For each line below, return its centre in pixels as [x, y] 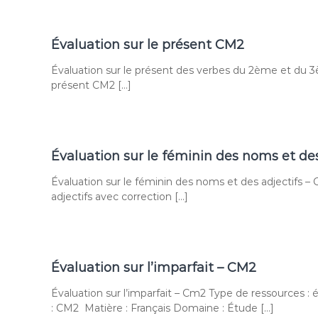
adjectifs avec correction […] [120, 197]
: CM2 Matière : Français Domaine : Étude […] [163, 308]
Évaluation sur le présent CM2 [148, 45]
